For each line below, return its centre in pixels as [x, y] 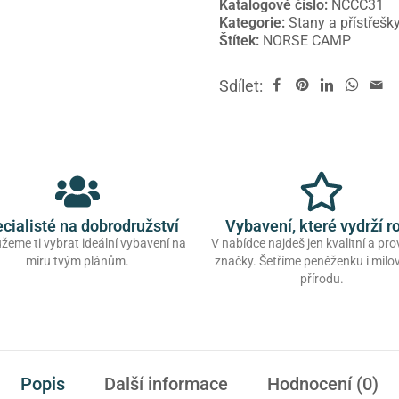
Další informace [166, 384]
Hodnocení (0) [323, 384]
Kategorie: [254, 23]
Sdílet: [243, 86]
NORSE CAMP [307, 41]
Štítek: [241, 41]
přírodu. [322, 279]
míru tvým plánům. [77, 261]
